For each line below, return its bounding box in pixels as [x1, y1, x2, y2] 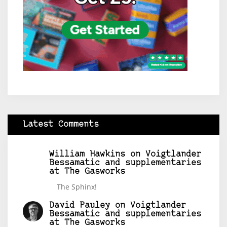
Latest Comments [23, 120, 99, 129]
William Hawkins [49, 149, 125, 159]
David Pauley [49, 201, 110, 210]
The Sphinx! [57, 181, 97, 192]
